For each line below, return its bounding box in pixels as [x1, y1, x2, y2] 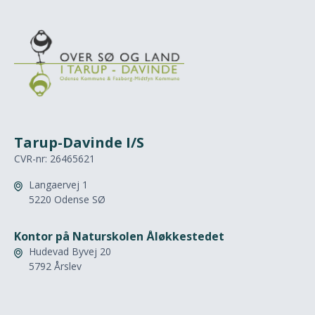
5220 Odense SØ [29, 193, 105, 207]
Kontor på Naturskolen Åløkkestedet [14, 229, 224, 245]
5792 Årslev [29, 259, 82, 274]
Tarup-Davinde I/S [14, 133, 144, 153]
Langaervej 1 [29, 178, 88, 192]
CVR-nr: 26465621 [14, 152, 95, 166]
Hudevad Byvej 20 [29, 245, 111, 259]
